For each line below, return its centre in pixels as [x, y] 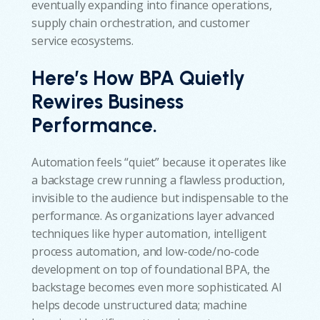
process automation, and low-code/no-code [145, 252]
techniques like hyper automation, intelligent [149, 234]
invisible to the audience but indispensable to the [160, 198]
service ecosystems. [82, 40]
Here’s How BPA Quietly [138, 78]
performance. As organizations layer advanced [153, 216]
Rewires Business [107, 102]
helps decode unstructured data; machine [139, 305]
